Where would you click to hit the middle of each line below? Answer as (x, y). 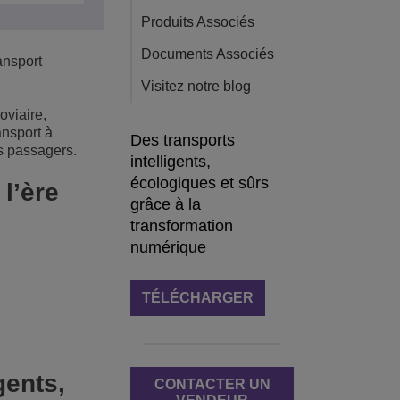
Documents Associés (208, 54)
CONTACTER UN (212, 384)
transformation (182, 226)
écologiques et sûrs (200, 183)
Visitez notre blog (196, 86)
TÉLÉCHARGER (198, 298)
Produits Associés (198, 22)
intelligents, (171, 162)
